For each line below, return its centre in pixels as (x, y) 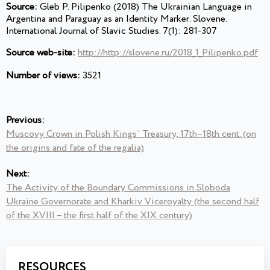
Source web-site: (41, 53)
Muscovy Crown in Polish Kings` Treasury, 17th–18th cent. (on (131, 134)
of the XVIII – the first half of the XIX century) (99, 216)
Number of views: (43, 76)
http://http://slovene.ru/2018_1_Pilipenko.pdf (168, 53)
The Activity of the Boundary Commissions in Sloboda (118, 188)
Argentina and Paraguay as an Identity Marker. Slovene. (116, 19)
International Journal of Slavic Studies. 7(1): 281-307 (111, 31)
